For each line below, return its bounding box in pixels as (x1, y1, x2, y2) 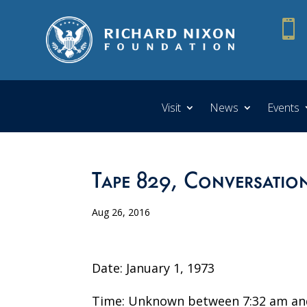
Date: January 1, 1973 (92, 259, 215, 276)
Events (267, 99, 299, 115)
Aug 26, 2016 (92, 205, 151, 219)
